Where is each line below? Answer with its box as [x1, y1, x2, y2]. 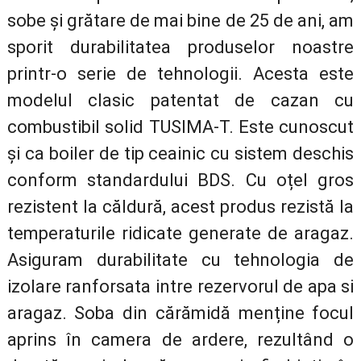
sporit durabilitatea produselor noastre [6, 36, 355, 57]
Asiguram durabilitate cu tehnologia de [6, 249, 355, 270]
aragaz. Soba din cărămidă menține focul [6, 302, 355, 323]
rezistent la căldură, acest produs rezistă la [6, 196, 355, 217]
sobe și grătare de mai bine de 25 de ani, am [6, 10, 355, 31]
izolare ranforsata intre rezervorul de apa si [6, 276, 355, 297]
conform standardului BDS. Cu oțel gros [6, 169, 355, 190]
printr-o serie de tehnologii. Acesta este [6, 63, 355, 84]
